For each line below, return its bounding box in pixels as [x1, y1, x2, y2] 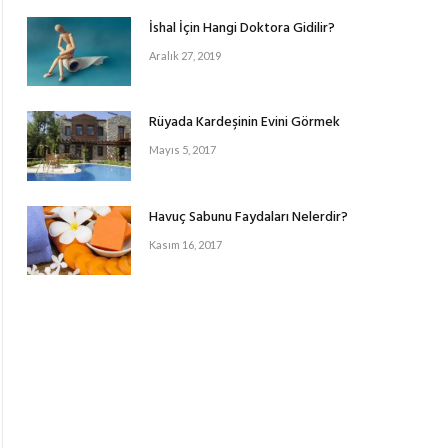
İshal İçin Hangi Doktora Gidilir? [149, 16, 335, 40]
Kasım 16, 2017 [149, 237, 222, 251]
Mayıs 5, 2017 [149, 143, 216, 157]
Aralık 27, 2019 [149, 48, 221, 62]
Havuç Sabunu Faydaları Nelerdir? [149, 205, 348, 229]
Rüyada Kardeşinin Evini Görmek [149, 111, 340, 135]
